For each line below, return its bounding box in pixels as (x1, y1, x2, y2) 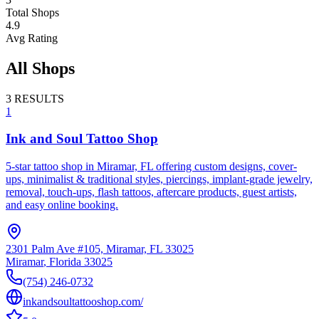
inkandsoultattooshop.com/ (23, 296, 143, 308)
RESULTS (14, 92, 64, 105)
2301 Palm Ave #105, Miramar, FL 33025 (6, 243, 194, 256)
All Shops (6, 58, 75, 78)
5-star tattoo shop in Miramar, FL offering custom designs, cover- (6, 160, 297, 173)
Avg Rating (6, 31, 58, 44)
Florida (49, 256, 81, 268)
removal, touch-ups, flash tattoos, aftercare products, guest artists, (6, 186, 297, 199)
